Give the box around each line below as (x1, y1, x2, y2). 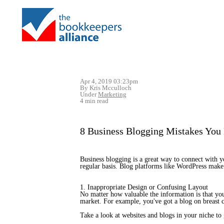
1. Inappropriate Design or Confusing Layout (80, 183, 208, 191)
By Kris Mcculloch (80, 84, 131, 91)
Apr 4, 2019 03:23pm (80, 77, 138, 85)
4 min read (80, 97, 108, 104)
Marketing (98, 90, 126, 98)
